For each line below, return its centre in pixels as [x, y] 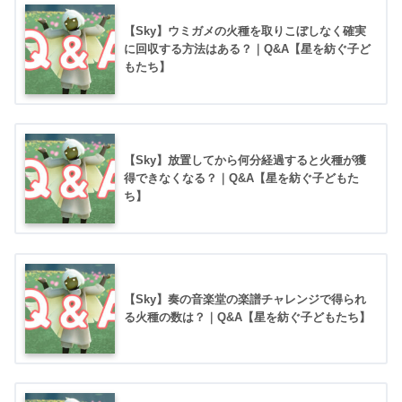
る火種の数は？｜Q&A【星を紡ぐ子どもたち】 [247, 317]
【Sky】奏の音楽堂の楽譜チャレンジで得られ [245, 299]
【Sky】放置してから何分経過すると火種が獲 [245, 161]
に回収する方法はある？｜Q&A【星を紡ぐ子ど [247, 49]
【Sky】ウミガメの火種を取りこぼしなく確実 [245, 31]
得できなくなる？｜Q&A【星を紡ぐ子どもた [241, 179]
